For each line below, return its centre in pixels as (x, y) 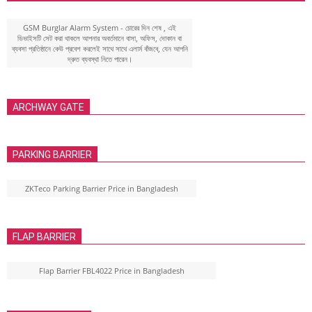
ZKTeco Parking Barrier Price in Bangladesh (102, 188)
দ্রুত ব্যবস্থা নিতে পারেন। (100, 58)
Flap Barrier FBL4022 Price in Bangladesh (111, 270)
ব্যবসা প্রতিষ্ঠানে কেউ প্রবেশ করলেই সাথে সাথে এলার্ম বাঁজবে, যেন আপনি (100, 48)
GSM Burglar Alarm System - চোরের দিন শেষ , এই (100, 27)
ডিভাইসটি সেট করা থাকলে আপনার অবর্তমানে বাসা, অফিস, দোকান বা (100, 38)
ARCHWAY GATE (48, 107)
